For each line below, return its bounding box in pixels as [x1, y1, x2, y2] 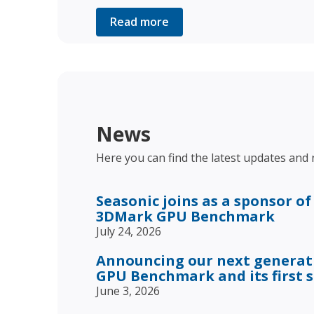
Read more [110, 13, 169, 29]
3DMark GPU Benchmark [96, 206, 275, 226]
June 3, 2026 [96, 282, 160, 299]
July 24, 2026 [96, 223, 161, 239]
